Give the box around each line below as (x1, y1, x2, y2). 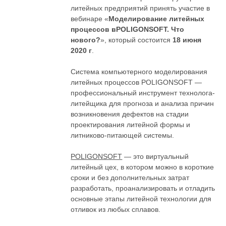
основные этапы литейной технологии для (71, 195, 212, 203)
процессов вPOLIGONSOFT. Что (71, 25, 185, 34)
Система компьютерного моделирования (71, 68, 208, 76)
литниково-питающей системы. (71, 131, 175, 140)
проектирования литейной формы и (71, 121, 191, 129)
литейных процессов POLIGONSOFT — (71, 78, 202, 87)
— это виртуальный (122, 152, 189, 161)
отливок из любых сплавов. (71, 205, 161, 214)
